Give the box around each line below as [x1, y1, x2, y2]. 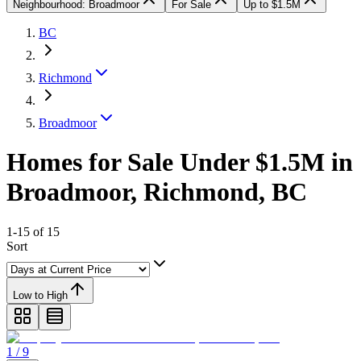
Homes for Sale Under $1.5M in [6, 147, 353, 177]
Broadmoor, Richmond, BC [6, 177, 307, 207]
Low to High [13, 288, 68, 301]
